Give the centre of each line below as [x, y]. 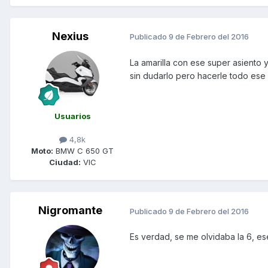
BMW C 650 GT [83, 151]
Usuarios [72, 116]
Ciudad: [65, 162]
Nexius [70, 36]
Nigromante [70, 211]
